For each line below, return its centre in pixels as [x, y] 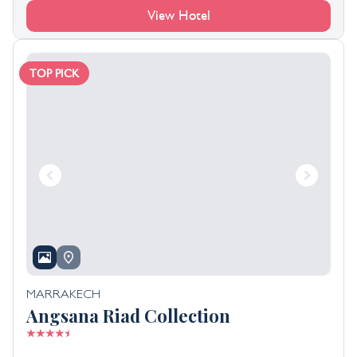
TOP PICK [54, 73]
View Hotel [178, 16]
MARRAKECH [63, 296]
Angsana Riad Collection [128, 316]
